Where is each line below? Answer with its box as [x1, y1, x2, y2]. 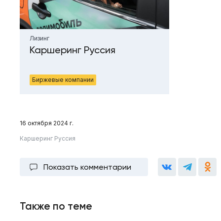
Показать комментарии [43, 162, 131, 172]
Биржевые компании [32, 76, 94, 83]
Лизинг [30, 35, 49, 42]
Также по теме [20, 200, 92, 212]
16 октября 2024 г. [20, 119, 74, 127]
